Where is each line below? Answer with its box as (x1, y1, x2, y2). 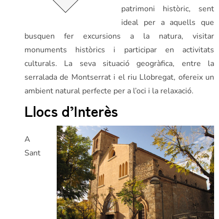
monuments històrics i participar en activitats (24, 44, 214, 55)
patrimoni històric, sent (121, 3, 214, 14)
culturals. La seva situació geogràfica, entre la (24, 58, 214, 69)
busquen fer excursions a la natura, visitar (24, 31, 214, 42)
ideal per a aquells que (121, 17, 214, 28)
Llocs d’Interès (24, 100, 118, 121)
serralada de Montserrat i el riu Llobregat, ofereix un (24, 72, 214, 83)
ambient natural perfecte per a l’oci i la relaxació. (24, 86, 194, 96)
